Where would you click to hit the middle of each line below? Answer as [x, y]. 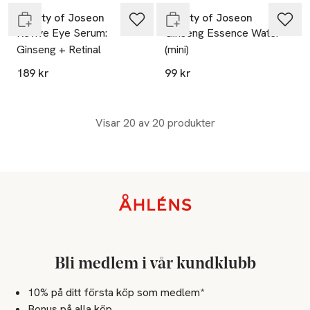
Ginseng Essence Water [222, 33]
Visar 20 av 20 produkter [155, 123]
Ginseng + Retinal [59, 50]
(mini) [177, 50]
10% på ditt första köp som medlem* [116, 292]
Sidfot [25, 201]
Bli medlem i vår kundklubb [155, 264]
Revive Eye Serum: [62, 33]
